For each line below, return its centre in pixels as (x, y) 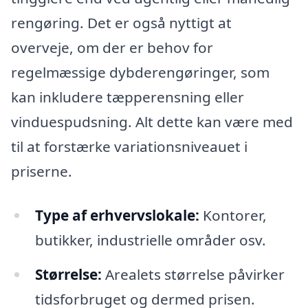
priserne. (42, 172)
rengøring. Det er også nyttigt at (121, 23)
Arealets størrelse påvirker (193, 274)
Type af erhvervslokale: (117, 215)
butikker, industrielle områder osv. (150, 240)
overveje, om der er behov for (112, 48)
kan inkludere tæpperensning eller (128, 97)
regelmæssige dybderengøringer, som (140, 73)
